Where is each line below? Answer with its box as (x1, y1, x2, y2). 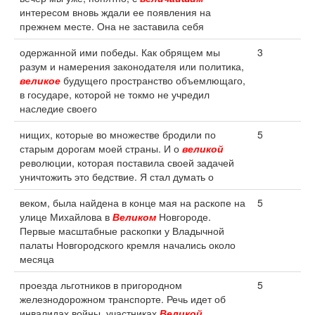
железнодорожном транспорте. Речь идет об (20, 292, 226, 306)
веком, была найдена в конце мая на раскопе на (20, 195, 245, 210)
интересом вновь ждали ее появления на (20, 5, 211, 19)
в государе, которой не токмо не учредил (20, 87, 210, 101)
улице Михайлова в (20, 210, 112, 224)
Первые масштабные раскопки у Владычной (20, 224, 224, 238)
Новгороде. (156, 210, 211, 224)
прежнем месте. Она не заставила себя (20, 19, 204, 33)
